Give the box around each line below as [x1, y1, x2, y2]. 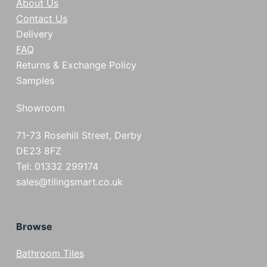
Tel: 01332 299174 [15, 160, 98, 173]
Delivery [15, 28, 53, 41]
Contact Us [15, 13, 67, 25]
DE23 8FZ [15, 145, 61, 157]
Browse [15, 221, 52, 233]
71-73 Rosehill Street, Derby [15, 129, 142, 142]
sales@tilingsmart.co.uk [15, 176, 123, 188]
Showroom [15, 102, 65, 114]
